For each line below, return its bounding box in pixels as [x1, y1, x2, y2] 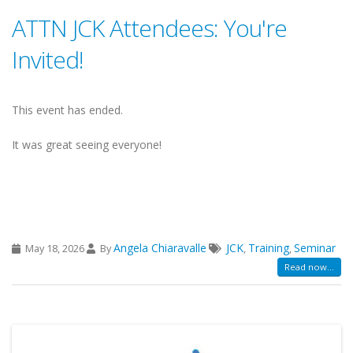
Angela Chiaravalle [113, 240, 206, 255]
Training [248, 240, 289, 255]
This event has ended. [12, 102, 126, 117]
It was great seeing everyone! [12, 136, 162, 152]
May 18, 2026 [23, 241, 87, 255]
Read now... [284, 261, 334, 273]
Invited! [12, 43, 84, 76]
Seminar [294, 240, 336, 255]
